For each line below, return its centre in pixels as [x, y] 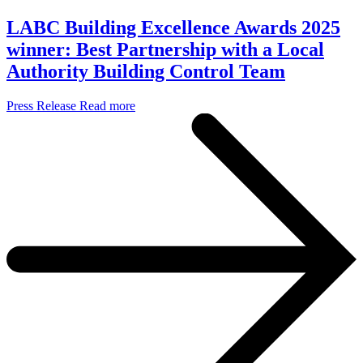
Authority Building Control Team [146, 72]
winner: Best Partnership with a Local [165, 50]
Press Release [41, 106]
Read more [107, 106]
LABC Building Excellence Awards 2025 [173, 28]
